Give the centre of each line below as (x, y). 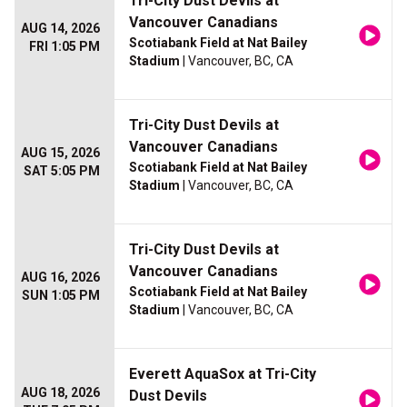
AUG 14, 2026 (60, 29)
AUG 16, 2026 (60, 278)
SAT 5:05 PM (62, 171)
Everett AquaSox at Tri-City (223, 374)
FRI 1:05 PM (65, 47)
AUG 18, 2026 (60, 393)
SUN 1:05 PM (61, 296)
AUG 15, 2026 (60, 153)
